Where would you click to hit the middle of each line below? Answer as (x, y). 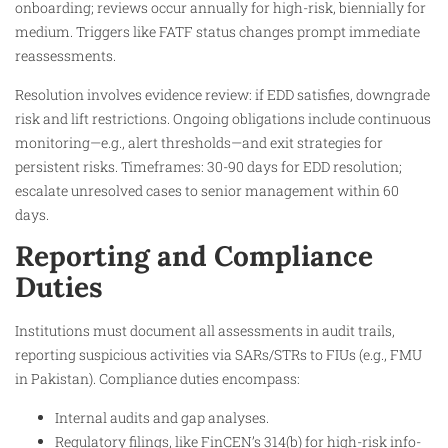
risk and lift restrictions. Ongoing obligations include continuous (223, 118)
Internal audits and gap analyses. (162, 417)
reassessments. (65, 56)
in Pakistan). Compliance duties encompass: (157, 379)
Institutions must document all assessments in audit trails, (205, 331)
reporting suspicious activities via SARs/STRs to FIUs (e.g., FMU (218, 355)
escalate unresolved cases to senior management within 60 (207, 190)
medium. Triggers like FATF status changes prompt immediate (217, 32)
